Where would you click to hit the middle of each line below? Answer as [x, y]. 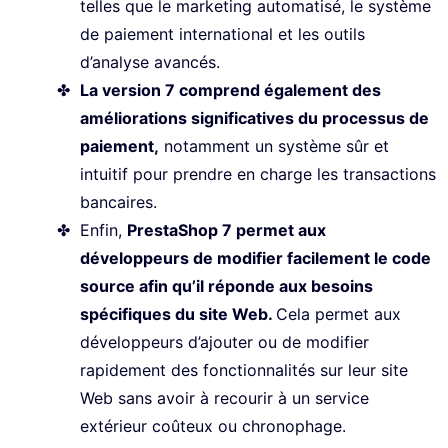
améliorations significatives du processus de [254, 118]
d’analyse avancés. [152, 62]
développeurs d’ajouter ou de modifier [224, 342]
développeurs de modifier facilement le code [255, 258]
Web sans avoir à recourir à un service [224, 398]
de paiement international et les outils [222, 34]
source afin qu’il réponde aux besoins [226, 286]
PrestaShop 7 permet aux [226, 230]
